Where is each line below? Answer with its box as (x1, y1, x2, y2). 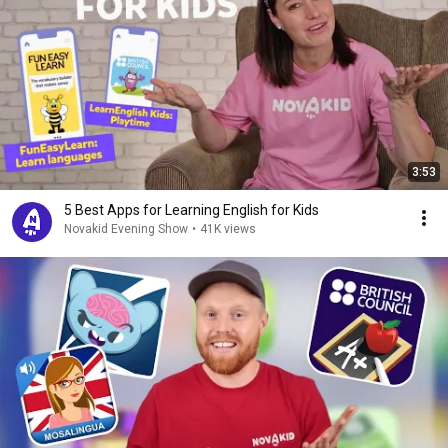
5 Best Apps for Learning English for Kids (64, 202, 319, 218)
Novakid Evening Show (64, 222, 188, 236)
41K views (200, 222, 256, 236)
